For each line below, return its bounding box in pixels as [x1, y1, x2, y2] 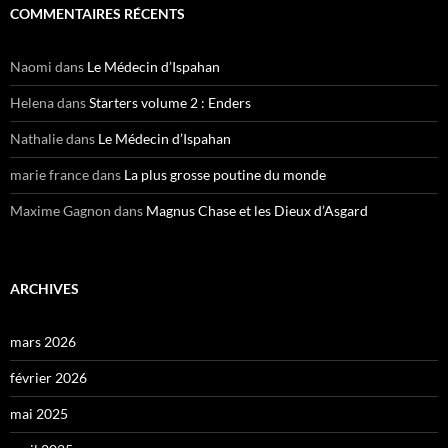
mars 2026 [10, 333, 76, 351]
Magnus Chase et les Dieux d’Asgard [146, 202, 368, 220]
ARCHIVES [10, 280, 79, 298]
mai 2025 [10, 405, 68, 423]
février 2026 [10, 369, 87, 387]
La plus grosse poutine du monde [124, 166, 326, 184]
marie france [10, 166, 89, 184]
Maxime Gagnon [10, 202, 111, 220]
